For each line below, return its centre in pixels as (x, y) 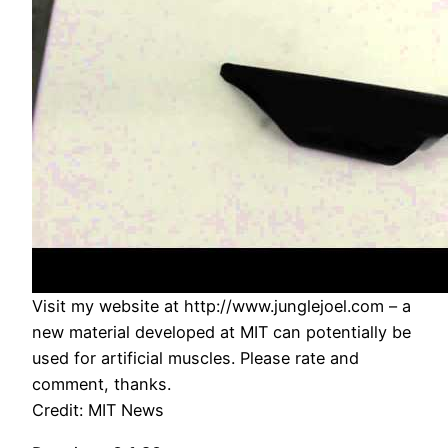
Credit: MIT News (98, 410)
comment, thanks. (101, 384)
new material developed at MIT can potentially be (221, 332)
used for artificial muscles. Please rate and (195, 358)
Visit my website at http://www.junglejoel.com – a (221, 306)
